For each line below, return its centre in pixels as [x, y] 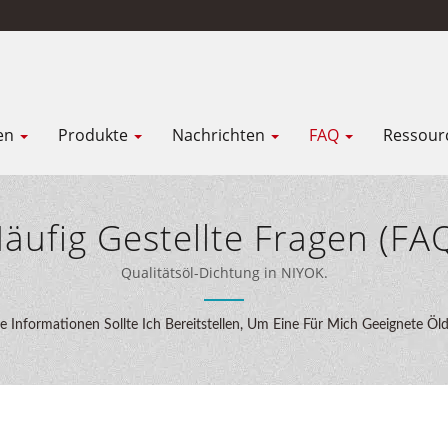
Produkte [95, 135]
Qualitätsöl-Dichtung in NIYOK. [224, 272]
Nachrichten [220, 135]
